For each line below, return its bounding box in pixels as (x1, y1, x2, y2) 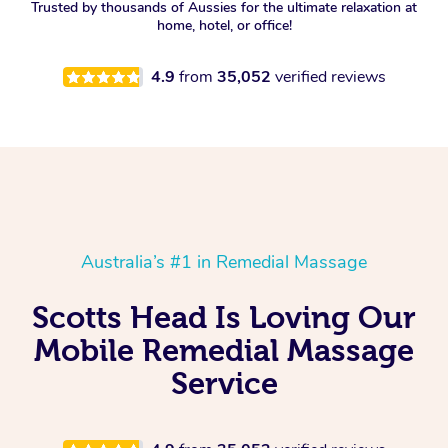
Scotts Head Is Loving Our (32, 300, 416, 335)
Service (170, 366, 278, 401)
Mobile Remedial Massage (34, 333, 414, 368)
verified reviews (274, 66, 386, 89)
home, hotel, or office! (156, 16, 292, 36)
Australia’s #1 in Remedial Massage (81, 250, 367, 275)
